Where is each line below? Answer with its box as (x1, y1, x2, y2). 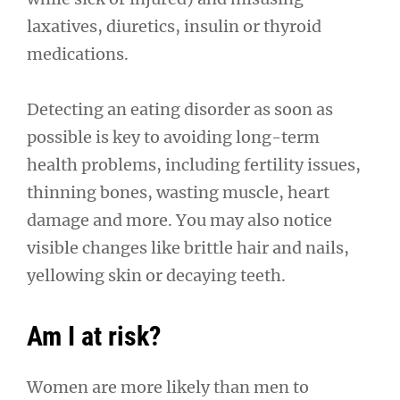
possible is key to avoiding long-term (27, 127, 320, 148)
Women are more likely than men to (27, 376, 309, 397)
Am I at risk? (27, 321, 161, 353)
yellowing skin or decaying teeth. (27, 265, 286, 287)
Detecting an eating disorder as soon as (27, 99, 333, 121)
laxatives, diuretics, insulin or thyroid (27, 15, 321, 37)
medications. (27, 43, 129, 64)
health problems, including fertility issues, (27, 154, 361, 176)
